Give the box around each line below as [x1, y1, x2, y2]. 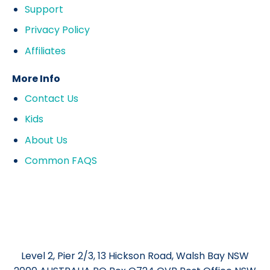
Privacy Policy [24, 23, 90, 37]
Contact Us [24, 91, 78, 105]
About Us [24, 133, 67, 147]
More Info [12, 71, 60, 86]
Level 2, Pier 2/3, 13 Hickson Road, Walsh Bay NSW [21, 249, 249, 263]
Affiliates [24, 43, 66, 58]
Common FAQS [24, 154, 97, 168]
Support [24, 2, 63, 16]
